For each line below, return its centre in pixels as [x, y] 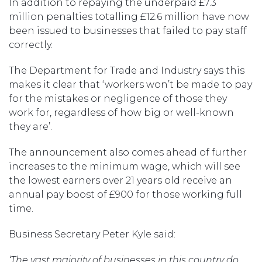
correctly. [31, 44]
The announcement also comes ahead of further [128, 152]
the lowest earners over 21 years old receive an [120, 180]
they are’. [30, 126]
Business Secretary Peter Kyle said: [92, 234]
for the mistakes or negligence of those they [118, 98]
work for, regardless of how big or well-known [121, 112]
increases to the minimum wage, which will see [125, 166]
